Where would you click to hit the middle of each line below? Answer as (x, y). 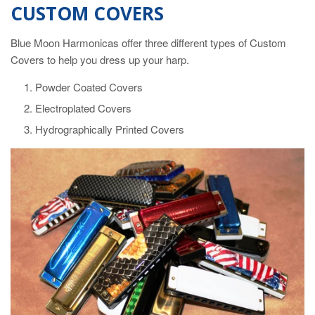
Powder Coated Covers (89, 87)
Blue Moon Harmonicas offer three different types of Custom (148, 43)
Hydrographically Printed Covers (110, 129)
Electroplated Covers (83, 108)
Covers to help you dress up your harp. (100, 59)
